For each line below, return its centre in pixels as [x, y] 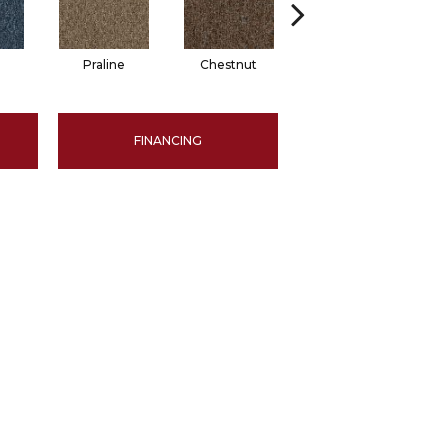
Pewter [353, 65]
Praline [103, 65]
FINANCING [167, 141]
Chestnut [228, 65]
